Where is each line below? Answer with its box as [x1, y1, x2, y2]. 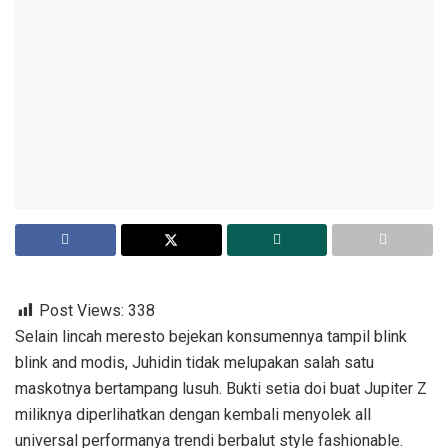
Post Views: [39, 301, 124, 321]
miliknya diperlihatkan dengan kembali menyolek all [15, 405, 371, 425]
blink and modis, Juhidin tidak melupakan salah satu [15, 353, 374, 373]
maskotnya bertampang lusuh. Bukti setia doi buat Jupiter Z [15, 379, 427, 399]
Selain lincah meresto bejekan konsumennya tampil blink [15, 327, 407, 347]
